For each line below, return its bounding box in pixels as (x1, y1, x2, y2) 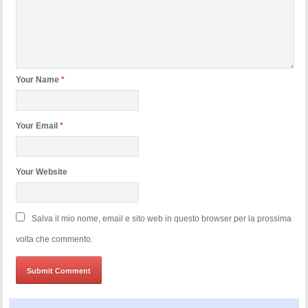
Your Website (16, 167, 68, 177)
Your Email (16, 121, 60, 131)
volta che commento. (16, 234, 93, 245)
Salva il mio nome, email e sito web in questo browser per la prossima (32, 214, 292, 224)
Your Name (16, 75, 62, 85)
